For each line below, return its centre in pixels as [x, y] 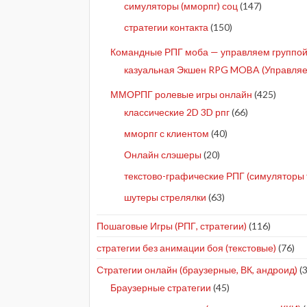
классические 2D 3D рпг [177, 112]
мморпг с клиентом [167, 134]
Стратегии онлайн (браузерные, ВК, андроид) [197, 270]
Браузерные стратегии [161, 288]
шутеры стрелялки [165, 197]
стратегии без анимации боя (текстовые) [186, 248]
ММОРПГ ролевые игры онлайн [181, 95]
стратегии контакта [166, 27]
